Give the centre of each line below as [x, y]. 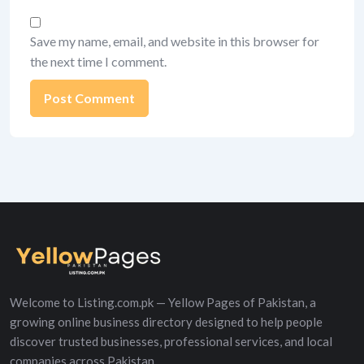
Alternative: [63, 128]
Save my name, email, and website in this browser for [175, 41]
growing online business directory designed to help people [166, 321]
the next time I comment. [98, 61]
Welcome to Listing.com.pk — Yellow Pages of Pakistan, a [163, 302]
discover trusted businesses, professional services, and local [171, 341]
